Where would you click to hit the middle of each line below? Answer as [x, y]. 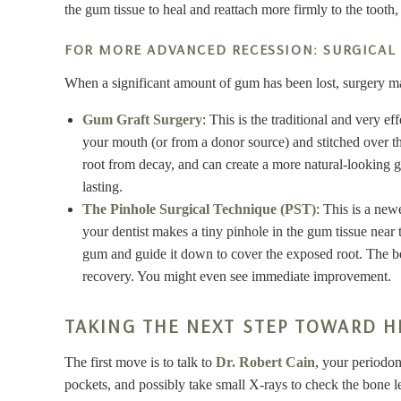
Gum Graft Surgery [142, 119]
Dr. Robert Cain [265, 362]
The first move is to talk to [140, 362]
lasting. [102, 187]
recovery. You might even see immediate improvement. [237, 276]
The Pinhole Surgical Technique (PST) [199, 209]
